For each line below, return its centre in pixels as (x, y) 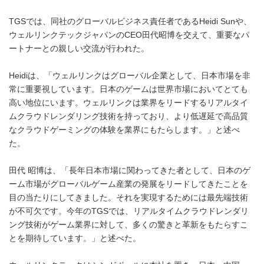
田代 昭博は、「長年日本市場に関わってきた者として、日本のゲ (130, 170)
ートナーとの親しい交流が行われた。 (79, 48)
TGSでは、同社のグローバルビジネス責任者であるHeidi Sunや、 (130, 21)
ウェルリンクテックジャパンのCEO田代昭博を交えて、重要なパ (129, 35)
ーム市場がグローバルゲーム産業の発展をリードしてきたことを (128, 184)
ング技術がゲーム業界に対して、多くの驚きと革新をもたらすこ (128, 225)
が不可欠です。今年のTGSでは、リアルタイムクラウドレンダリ (129, 211)
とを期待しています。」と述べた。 (75, 238)
